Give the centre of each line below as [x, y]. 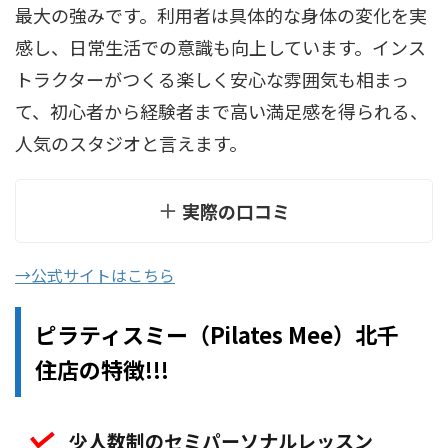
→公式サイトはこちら [95, 275]
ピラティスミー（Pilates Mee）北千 [217, 334]
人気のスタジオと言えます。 [131, 143]
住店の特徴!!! [102, 369]
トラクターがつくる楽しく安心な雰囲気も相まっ [212, 79]
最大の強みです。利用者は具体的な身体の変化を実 [221, 15]
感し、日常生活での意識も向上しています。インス [220, 47]
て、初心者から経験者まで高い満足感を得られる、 [221, 111]
